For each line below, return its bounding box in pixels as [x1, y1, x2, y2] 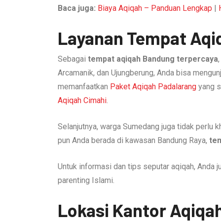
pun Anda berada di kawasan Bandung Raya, [58, 135, 209, 145]
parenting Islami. [58, 175, 114, 185]
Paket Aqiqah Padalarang [110, 81, 196, 91]
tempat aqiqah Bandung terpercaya [88, 54, 218, 64]
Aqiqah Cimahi [58, 95, 107, 105]
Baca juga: [58, 3, 96, 13]
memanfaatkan [58, 81, 110, 91]
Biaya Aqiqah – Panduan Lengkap [98, 3, 212, 13]
